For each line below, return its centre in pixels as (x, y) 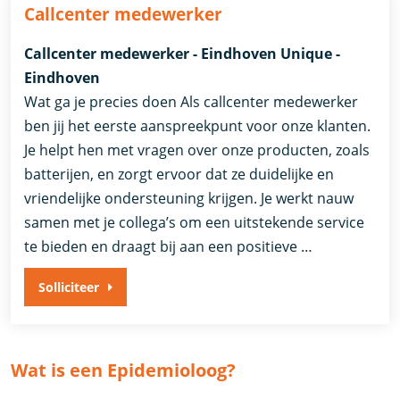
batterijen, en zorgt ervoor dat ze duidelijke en (179, 175)
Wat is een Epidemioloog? (124, 370)
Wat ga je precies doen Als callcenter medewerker (192, 102)
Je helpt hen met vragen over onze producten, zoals (197, 150)
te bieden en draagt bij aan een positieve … (169, 247)
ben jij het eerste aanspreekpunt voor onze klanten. (198, 126)
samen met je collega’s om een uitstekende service (195, 223)
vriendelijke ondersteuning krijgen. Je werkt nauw (189, 199)
